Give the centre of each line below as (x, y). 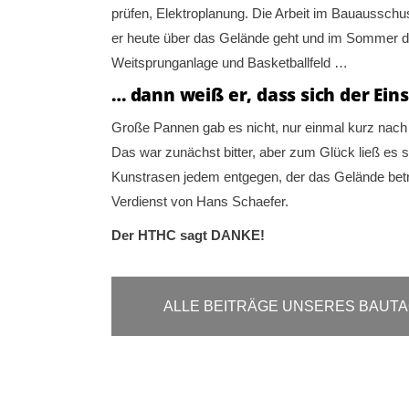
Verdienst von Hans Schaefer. (200, 201)
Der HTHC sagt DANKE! (188, 235)
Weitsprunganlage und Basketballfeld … (230, 62)
